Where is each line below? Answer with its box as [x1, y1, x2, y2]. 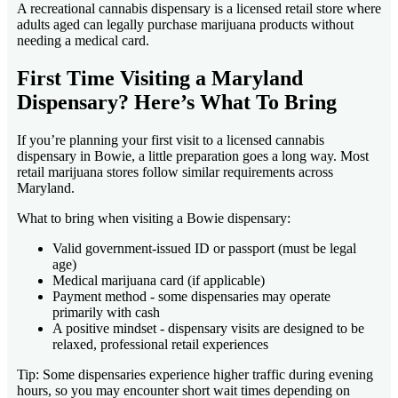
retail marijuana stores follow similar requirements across [17, 163, 333, 179]
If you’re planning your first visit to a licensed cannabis [17, 131, 324, 147]
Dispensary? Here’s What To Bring [17, 91, 337, 114]
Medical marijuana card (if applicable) [52, 272, 265, 288]
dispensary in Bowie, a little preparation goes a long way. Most [17, 147, 369, 163]
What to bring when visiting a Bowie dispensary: [17, 210, 291, 226]
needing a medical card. [17, 33, 149, 49]
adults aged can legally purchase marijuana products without [17, 17, 354, 33]
